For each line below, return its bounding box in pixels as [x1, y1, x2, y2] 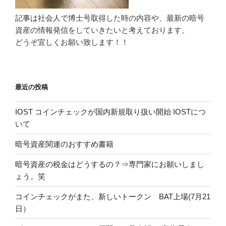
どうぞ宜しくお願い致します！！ [15, 38, 129, 47]
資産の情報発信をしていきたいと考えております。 [15, 26, 189, 35]
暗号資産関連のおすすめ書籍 [15, 139, 114, 148]
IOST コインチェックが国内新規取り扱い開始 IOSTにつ [15, 107, 206, 116]
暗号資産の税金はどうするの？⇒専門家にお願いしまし [15, 159, 204, 168]
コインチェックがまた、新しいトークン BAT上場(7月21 [15, 192, 210, 201]
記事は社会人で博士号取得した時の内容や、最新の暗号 [15, 14, 204, 23]
